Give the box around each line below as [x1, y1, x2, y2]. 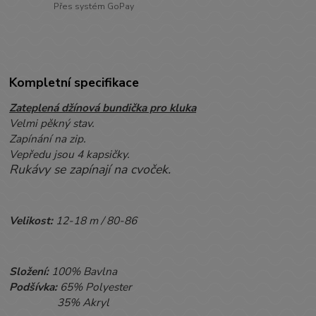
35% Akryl [9, 295, 110, 310]
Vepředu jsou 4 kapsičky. [9, 147, 130, 162]
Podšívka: [9, 279, 58, 295]
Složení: [9, 264, 52, 279]
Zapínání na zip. [9, 131, 87, 147]
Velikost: [9, 213, 56, 229]
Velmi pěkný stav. [9, 116, 95, 131]
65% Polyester [57, 279, 133, 295]
